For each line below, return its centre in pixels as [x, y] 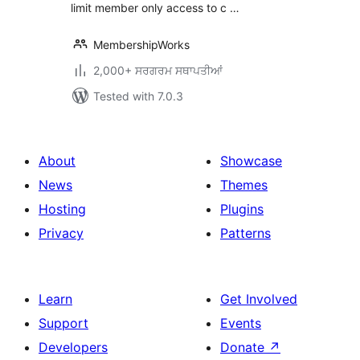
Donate [244, 347]
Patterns [245, 233]
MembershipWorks [141, 45]
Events [241, 323]
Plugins [242, 209]
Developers [73, 347]
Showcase [251, 161]
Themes [244, 185]
